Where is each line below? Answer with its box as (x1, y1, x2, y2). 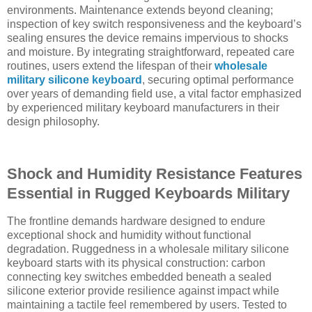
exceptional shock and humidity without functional (7, 229, 251, 242)
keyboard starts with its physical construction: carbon (7, 257, 265, 270)
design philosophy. (7, 115, 100, 127)
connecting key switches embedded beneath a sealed (7, 271, 272, 283)
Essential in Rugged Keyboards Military (7, 185, 290, 203)
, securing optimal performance (142, 73, 294, 86)
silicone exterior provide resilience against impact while (7, 285, 279, 297)
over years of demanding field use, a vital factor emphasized (7, 87, 302, 100)
